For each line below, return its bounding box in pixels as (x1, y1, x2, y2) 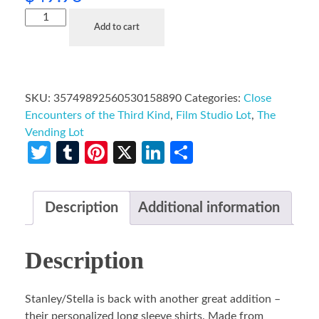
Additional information (138, 200, 280, 215)
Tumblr (79, 140, 149, 164)
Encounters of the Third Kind (25, 109, 170, 121)
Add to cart (94, 22, 140, 32)
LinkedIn (164, 140, 249, 164)
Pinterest (108, 140, 197, 164)
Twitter (51, 140, 122, 164)
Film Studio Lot (176, 109, 251, 121)
